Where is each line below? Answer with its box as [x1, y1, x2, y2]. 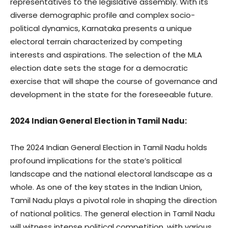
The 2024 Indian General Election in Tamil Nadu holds [10, 142, 207, 153]
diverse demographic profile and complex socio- [10, 10, 195, 20]
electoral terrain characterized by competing [10, 36, 182, 47]
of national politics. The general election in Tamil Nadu [10, 208, 215, 219]
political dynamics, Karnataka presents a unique [10, 23, 192, 34]
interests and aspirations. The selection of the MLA [10, 49, 202, 60]
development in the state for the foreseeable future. [10, 89, 213, 100]
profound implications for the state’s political [10, 155, 182, 166]
